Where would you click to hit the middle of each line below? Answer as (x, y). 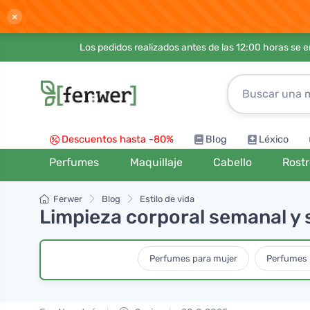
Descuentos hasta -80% (118, 139)
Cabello (232, 162)
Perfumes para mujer (193, 258)
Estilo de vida (167, 199)
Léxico (274, 139)
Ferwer (68, 199)
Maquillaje (156, 162)
